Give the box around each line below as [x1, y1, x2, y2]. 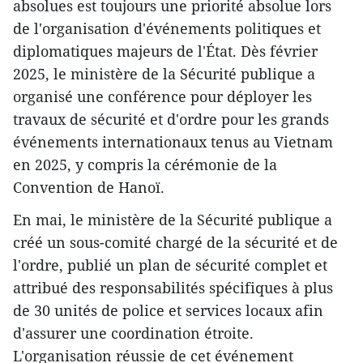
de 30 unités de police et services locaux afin [13, 300, 323, 320]
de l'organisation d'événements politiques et [13, 18, 321, 38]
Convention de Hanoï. [13, 177, 164, 197]
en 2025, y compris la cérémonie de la [13, 154, 277, 174]
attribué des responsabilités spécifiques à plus [13, 277, 333, 297]
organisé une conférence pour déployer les [13, 86, 312, 106]
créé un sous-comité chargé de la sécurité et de [13, 232, 338, 252]
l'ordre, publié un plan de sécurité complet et [13, 254, 327, 275]
